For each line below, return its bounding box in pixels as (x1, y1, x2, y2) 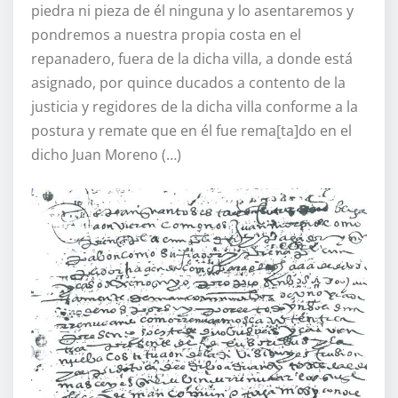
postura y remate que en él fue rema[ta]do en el (31, 121, 352, 141)
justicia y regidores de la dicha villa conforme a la (31, 97, 358, 117)
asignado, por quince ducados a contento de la (31, 73, 346, 93)
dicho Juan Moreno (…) (31, 145, 181, 165)
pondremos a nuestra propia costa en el (31, 25, 301, 45)
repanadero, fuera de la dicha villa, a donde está (31, 49, 353, 69)
